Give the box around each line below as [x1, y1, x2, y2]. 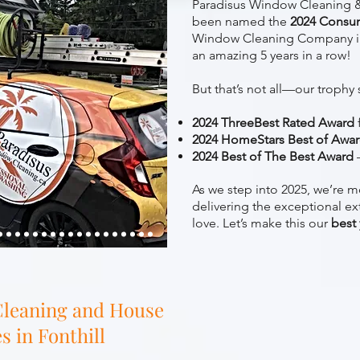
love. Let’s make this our [192, 215, 331, 231]
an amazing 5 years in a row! [192, 47, 351, 63]
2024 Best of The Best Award [192, 149, 354, 164]
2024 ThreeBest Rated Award [192, 115, 354, 130]
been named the [192, 14, 290, 29]
